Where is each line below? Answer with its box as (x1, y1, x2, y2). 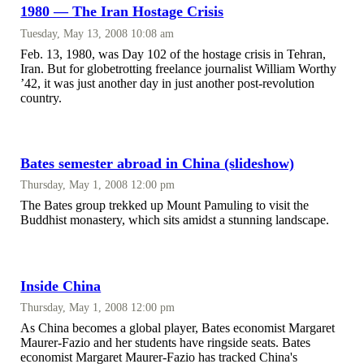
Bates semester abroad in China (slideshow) (20, 155, 295, 172)
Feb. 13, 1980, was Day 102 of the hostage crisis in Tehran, (20, 46, 327, 61)
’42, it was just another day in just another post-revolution (20, 76, 315, 90)
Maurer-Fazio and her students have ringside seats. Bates (20, 336, 311, 350)
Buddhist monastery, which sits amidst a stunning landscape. (20, 213, 330, 227)
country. (20, 90, 63, 105)
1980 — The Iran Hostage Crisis (20, 3, 224, 20)
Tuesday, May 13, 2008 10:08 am (20, 26, 175, 40)
